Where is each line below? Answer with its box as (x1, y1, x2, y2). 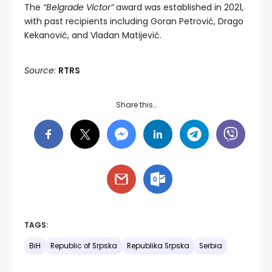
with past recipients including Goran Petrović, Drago (24, 15, 243, 28)
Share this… (115, 100, 157, 110)
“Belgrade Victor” (43, 1, 114, 14)
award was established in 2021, (114, 1, 243, 14)
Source (24, 64, 54, 77)
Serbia (199, 241, 222, 251)
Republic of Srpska (50, 241, 117, 251)
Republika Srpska (127, 241, 189, 251)
